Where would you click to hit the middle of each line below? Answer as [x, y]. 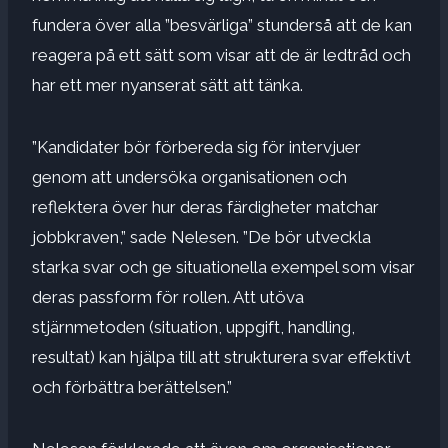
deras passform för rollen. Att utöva [168, 296]
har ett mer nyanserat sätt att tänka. [167, 84]
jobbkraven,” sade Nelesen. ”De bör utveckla [201, 236]
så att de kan [363, 24]
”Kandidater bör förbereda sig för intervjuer [196, 146]
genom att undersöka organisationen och [189, 176]
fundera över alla [98, 24]
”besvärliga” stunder [240, 24]
